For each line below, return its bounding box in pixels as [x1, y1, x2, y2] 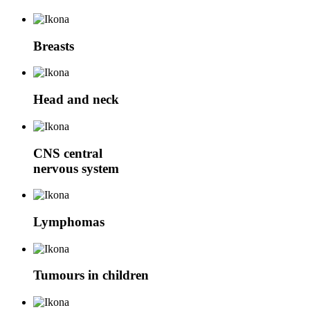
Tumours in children [33, 268, 149, 283]
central [64, 145, 102, 161]
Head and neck [33, 92, 119, 107]
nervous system [33, 161, 119, 176]
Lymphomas [33, 215, 104, 230]
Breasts [33, 38, 74, 53]
